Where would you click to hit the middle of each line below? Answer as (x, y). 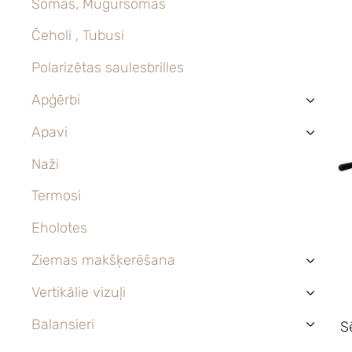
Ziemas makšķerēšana (103, 260)
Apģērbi (56, 99)
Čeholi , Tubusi (78, 36)
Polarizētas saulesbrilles (108, 68)
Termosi (56, 196)
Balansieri (63, 324)
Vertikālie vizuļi (79, 292)
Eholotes (59, 228)
